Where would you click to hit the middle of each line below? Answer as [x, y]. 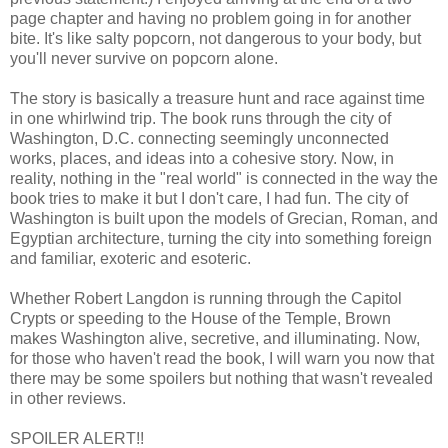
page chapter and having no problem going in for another [210, 18]
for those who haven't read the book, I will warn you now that [222, 358]
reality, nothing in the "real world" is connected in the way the [224, 178]
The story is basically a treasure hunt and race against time [217, 98]
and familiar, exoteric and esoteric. [130, 258]
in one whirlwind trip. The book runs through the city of [200, 118]
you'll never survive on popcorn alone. [144, 58]
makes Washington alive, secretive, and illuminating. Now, [215, 338]
